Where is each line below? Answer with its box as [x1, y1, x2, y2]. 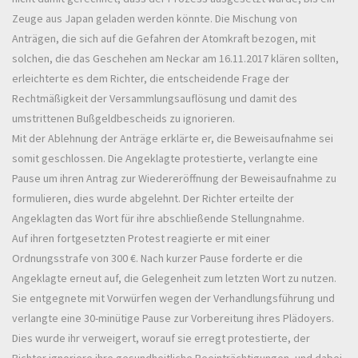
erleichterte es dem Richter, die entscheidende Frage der [12, 70, 289, 86]
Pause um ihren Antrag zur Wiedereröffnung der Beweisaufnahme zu [12, 170, 336, 185]
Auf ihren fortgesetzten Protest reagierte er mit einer [12, 230, 270, 245]
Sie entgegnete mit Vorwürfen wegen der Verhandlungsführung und [12, 290, 335, 305]
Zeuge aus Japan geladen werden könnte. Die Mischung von [12, 10, 297, 26]
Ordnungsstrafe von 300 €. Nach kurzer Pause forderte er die [12, 250, 303, 265]
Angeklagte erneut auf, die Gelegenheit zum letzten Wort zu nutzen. [12, 270, 336, 285]
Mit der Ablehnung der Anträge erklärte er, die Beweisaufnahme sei [12, 130, 333, 145]
